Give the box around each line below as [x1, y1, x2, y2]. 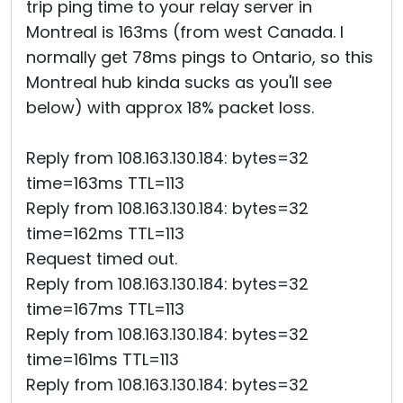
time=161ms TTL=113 [26, 348, 179, 371]
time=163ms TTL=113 [26, 172, 184, 194]
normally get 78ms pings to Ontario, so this [26, 46, 373, 68]
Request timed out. [26, 247, 177, 270]
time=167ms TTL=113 [26, 298, 184, 320]
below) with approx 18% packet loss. [26, 96, 323, 119]
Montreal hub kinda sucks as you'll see [26, 71, 332, 94]
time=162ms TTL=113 [26, 222, 184, 245]
